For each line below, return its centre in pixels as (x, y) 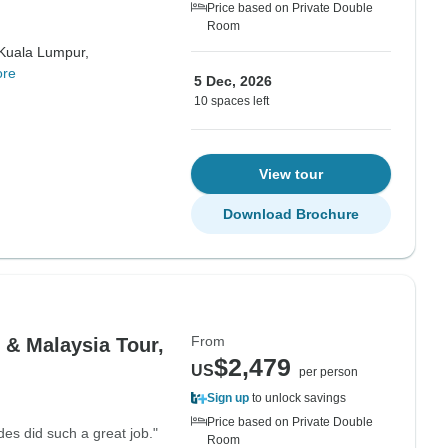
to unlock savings (297, 398)
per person (328, 372)
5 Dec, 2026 (233, 81)
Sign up (228, 398)
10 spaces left (231, 101)
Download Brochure (291, 214)
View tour (291, 174)
